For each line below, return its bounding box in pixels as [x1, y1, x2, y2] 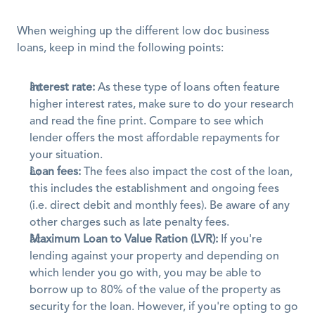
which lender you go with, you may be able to [30, 268, 262, 279]
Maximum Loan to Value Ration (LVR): [30, 234, 218, 245]
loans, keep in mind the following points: [17, 43, 224, 54]
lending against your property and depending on [30, 251, 279, 262]
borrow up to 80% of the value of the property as [30, 285, 281, 296]
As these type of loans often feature [95, 82, 280, 94]
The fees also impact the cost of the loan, [81, 167, 292, 178]
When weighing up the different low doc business [17, 26, 269, 37]
